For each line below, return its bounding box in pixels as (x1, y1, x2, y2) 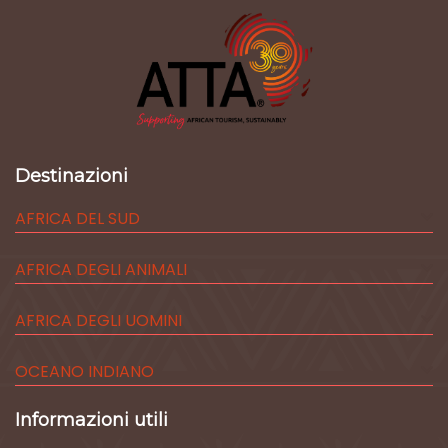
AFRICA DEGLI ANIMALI (15, 258, 187, 282)
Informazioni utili (15, 409, 168, 432)
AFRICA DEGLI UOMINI (15, 309, 182, 333)
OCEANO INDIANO (15, 360, 154, 384)
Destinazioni (15, 165, 128, 188)
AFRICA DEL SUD (15, 207, 140, 231)
